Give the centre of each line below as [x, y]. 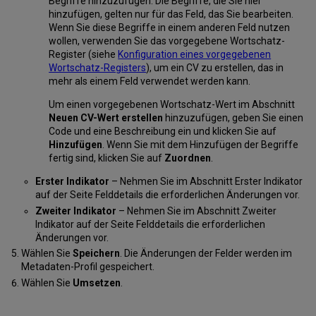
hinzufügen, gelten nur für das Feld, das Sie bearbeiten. [171, 14]
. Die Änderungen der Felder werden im [206, 254]
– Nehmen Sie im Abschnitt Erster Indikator [206, 182]
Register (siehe [84, 55]
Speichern [96, 254]
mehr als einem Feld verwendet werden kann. [150, 81]
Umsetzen [96, 282]
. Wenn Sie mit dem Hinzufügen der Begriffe [201, 145]
